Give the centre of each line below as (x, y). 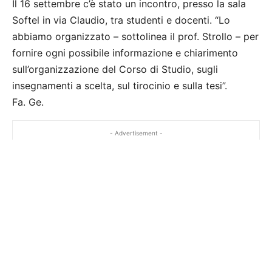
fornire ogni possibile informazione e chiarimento (125, 53)
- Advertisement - (136, 133)
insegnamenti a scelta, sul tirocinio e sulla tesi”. (120, 86)
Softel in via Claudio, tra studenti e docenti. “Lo (121, 20)
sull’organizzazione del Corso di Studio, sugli (115, 70)
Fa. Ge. (28, 102)
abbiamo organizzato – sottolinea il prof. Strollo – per (135, 37)
